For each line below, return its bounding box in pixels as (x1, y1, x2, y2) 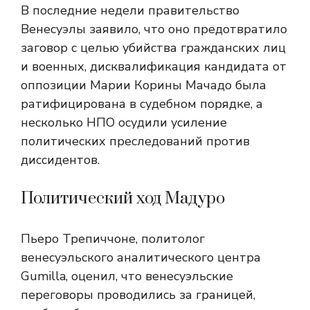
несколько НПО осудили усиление (21, 114, 227, 131)
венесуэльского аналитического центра (21, 249, 261, 266)
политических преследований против (21, 133, 250, 150)
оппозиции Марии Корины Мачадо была (21, 77, 266, 94)
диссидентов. (21, 152, 100, 169)
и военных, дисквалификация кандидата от (21, 58, 286, 75)
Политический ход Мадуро (21, 188, 225, 210)
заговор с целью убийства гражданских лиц (21, 39, 286, 57)
